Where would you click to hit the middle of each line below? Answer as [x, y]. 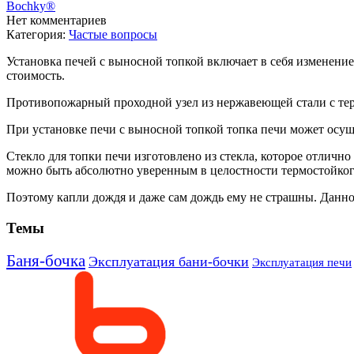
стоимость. [36, 75]
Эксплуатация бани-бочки [169, 262]
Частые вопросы [113, 34]
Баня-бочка [46, 261]
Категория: [36, 34]
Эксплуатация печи [302, 263]
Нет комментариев [56, 20]
